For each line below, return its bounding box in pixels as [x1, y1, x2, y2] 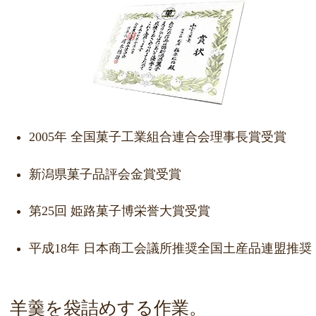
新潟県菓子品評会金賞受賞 [29, 166, 182, 181]
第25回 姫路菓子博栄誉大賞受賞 [29, 204, 211, 219]
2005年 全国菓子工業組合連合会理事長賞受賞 [29, 129, 287, 144]
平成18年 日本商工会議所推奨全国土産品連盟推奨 [29, 241, 312, 256]
